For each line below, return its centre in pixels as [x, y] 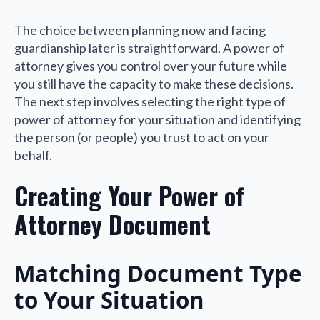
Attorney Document [112, 224]
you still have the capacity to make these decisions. [154, 83]
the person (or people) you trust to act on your [142, 137]
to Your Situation [109, 300]
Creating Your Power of [129, 195]
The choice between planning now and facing [140, 30]
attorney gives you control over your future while [151, 65]
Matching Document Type [158, 273]
